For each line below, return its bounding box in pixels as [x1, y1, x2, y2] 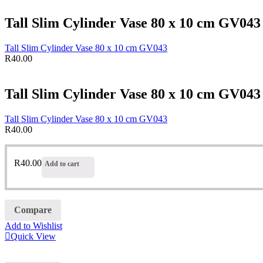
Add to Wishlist [5, 220, 62, 231]
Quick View [11, 231, 56, 241]
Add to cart [45, 160, 79, 168]
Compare [14, 204, 52, 215]
